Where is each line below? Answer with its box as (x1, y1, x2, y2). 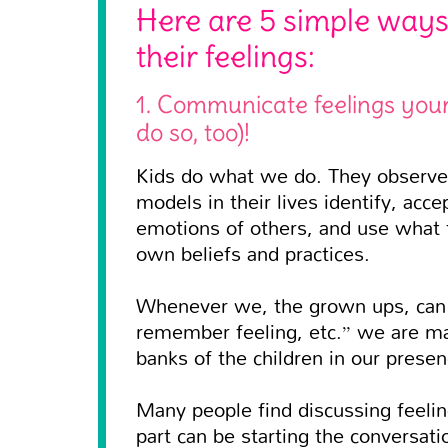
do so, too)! (136, 117, 250, 147)
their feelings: (136, 37, 315, 75)
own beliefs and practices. (136, 233, 370, 273)
